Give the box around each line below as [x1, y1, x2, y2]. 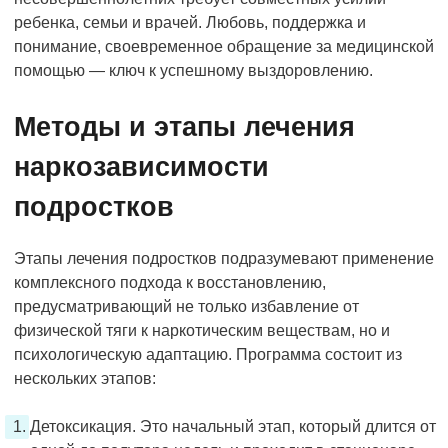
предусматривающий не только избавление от [14, 297, 359, 315]
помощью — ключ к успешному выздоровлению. [14, 61, 373, 79]
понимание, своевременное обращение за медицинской [14, 37, 434, 55]
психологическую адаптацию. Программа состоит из [14, 345, 402, 363]
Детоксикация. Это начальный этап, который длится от [30, 417, 436, 435]
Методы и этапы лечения [14, 111, 355, 142]
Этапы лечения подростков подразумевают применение [14, 249, 434, 267]
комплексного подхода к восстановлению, [14, 273, 326, 291]
